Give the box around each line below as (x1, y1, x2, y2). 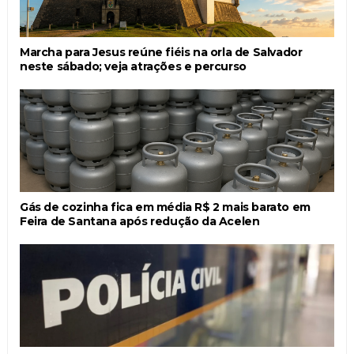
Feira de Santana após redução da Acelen (19, 213, 260, 228)
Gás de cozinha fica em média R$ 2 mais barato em (19, 199, 311, 214)
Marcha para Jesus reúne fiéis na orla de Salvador (19, 44, 303, 59)
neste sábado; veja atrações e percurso (19, 58, 247, 73)
